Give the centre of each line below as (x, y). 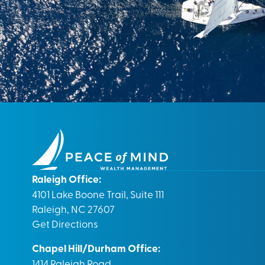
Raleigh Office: (66, 179)
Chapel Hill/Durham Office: (96, 248)
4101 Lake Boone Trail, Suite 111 (98, 194)
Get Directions (65, 224)
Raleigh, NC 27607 (73, 209)
